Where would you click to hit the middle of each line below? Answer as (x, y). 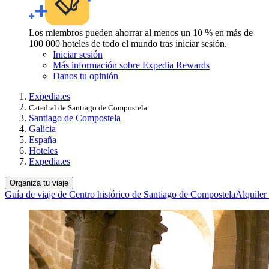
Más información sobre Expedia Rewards (131, 65)
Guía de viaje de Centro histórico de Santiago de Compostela (120, 194)
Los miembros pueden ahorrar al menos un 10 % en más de (141, 32)
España (43, 139)
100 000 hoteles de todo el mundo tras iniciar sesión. (128, 43)
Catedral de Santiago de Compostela (88, 107)
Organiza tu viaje (39, 183)
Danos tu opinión (86, 76)
